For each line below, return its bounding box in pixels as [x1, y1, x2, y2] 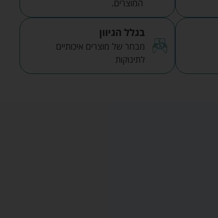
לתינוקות [115, 54, 145, 66]
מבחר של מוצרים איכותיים [56, 40, 145, 53]
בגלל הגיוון [99, 26, 145, 39]
